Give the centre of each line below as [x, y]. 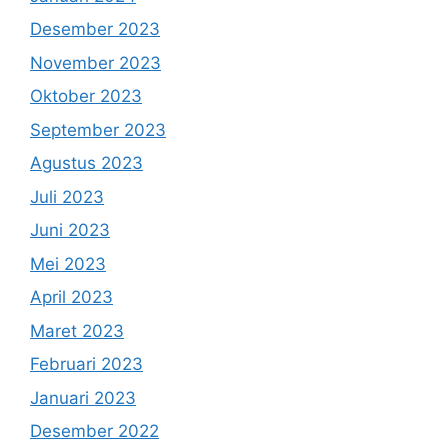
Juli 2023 [67, 196]
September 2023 [98, 129]
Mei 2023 [68, 263]
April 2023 [71, 297]
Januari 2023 [83, 397]
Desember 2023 [95, 29]
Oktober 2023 [86, 96]
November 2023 [95, 62]
